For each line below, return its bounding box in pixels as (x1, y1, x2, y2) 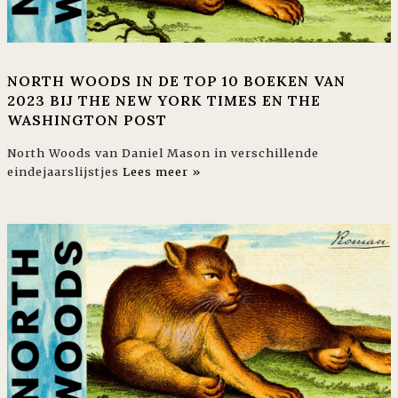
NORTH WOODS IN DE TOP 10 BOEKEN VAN (7, 72, 346, 91)
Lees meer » (123, 164, 201, 179)
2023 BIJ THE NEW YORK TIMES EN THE (7, 92, 321, 110)
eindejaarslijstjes (7, 164, 123, 179)
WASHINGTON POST (7, 111, 167, 130)
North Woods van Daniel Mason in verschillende (7, 146, 319, 161)
